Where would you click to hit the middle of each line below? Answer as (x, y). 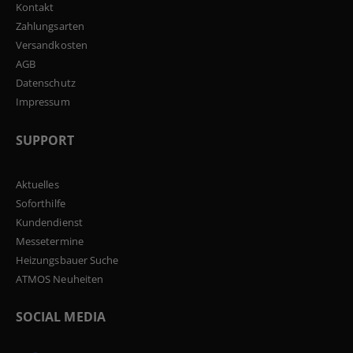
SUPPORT (45, 140)
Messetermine (50, 241)
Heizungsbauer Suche (67, 260)
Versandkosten (52, 45)
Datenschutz (46, 83)
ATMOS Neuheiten (59, 279)
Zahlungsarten (50, 26)
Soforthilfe (41, 203)
